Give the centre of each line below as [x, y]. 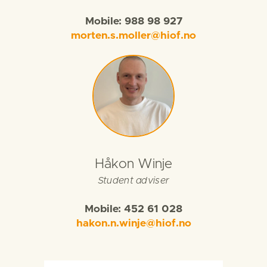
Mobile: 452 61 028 [133, 209]
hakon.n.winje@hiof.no [133, 223]
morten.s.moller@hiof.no [133, 36]
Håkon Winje [133, 164]
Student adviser [133, 181]
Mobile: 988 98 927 [133, 21]
